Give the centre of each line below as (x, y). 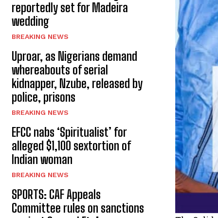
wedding (30, 21)
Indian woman (42, 159)
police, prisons (44, 97)
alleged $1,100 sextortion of (71, 146)
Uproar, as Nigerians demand (74, 56)
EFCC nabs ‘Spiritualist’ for (69, 132)
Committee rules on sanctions (78, 208)
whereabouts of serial (60, 70)
